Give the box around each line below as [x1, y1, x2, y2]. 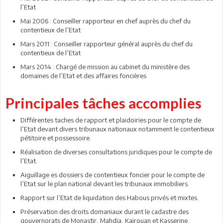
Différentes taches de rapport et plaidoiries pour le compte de [20, 116, 201, 124]
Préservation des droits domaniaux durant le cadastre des [20, 208, 189, 216]
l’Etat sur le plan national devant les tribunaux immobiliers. [20, 180, 189, 188]
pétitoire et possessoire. [20, 134, 91, 142]
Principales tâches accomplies [5, 94, 205, 111]
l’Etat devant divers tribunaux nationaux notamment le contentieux [20, 125, 215, 133]
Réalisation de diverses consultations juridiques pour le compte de [20, 148, 212, 156]
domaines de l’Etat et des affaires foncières [20, 72, 146, 80]
